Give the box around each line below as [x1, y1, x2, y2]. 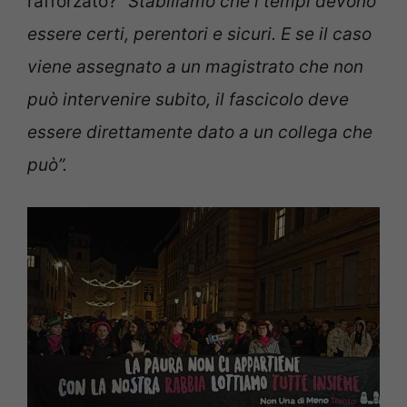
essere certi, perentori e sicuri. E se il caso [27, 23, 372, 45]
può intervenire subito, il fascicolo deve [27, 88, 349, 110]
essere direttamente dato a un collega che [27, 121, 372, 143]
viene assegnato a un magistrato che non [27, 55, 363, 77]
